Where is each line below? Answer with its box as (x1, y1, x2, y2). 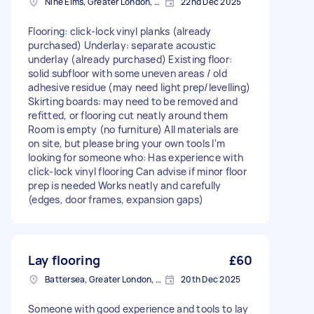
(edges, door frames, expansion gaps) (28, 193, 203, 207)
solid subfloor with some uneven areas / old (28, 67, 227, 81)
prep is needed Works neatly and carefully (28, 179, 221, 193)
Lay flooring (28, 252, 100, 269)
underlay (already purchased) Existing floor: (28, 53, 232, 67)
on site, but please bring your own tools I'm (28, 137, 225, 151)
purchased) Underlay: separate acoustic (28, 39, 217, 53)
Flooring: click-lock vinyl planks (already (28, 25, 212, 39)
